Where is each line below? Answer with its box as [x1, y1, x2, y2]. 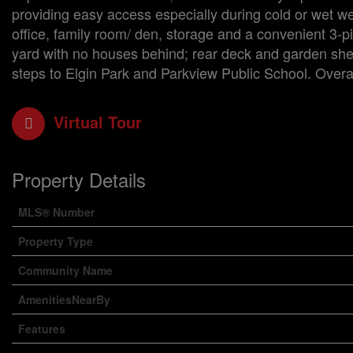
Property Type [18, 233, 93, 249]
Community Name [18, 262, 113, 278]
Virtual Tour [54, 110, 142, 133]
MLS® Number [18, 204, 95, 220]
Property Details [12, 165, 146, 193]
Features [18, 321, 65, 336]
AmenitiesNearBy [18, 292, 110, 307]
